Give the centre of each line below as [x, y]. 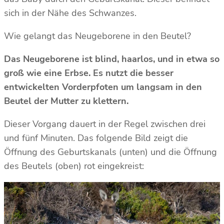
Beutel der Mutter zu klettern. [67, 101]
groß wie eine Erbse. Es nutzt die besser [89, 73]
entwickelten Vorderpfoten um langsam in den [103, 87]
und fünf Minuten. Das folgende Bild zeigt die [96, 138]
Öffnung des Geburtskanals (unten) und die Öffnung [110, 152]
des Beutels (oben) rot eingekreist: [74, 166]
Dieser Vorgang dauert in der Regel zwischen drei [105, 124]
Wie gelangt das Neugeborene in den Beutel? [97, 36]
